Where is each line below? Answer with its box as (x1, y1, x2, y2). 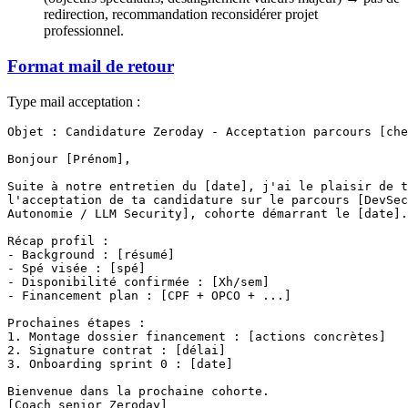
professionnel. (44, 23, 124, 39)
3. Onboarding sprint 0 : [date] (7, 356, 233, 371)
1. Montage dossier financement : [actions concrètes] (7, 329, 386, 343)
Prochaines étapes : (7, 315, 146, 330)
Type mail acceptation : (7, 93, 140, 109)
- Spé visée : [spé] (7, 260, 146, 275)
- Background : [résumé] (7, 247, 175, 261)
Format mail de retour (7, 56, 174, 76)
